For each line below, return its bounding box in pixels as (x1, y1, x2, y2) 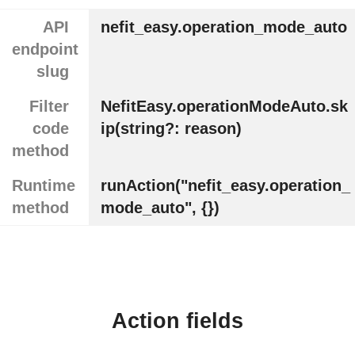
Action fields (112, 308, 243, 333)
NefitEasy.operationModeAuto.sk (100, 97, 348, 116)
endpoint (12, 40, 78, 59)
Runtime (12, 177, 75, 195)
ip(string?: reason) (100, 120, 242, 138)
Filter (29, 97, 69, 116)
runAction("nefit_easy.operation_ (100, 177, 350, 195)
